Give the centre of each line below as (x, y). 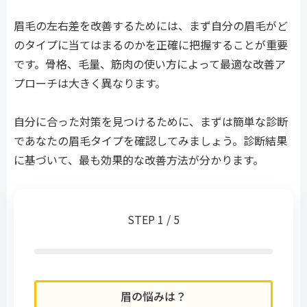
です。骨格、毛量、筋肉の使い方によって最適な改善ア (150, 63)
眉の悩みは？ (153, 296)
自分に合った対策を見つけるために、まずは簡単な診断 (151, 122)
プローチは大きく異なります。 (90, 83)
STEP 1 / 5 (153, 220)
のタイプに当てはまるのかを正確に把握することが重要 (151, 44)
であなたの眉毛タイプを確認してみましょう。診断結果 (150, 141)
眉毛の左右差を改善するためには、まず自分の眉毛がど (151, 25)
